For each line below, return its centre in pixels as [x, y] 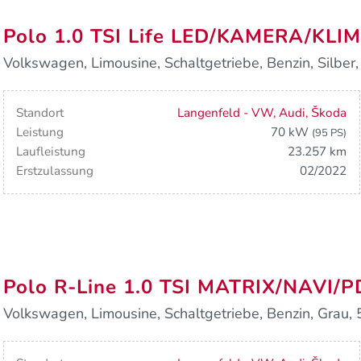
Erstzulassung [55, 171]
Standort [40, 113]
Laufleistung [51, 152]
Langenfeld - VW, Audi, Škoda [262, 113]
